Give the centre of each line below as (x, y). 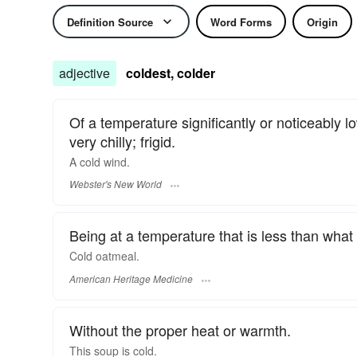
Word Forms (241, 22)
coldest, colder (171, 73)
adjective (84, 73)
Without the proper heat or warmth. (180, 330)
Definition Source (110, 22)
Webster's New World (116, 184)
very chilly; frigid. (122, 141)
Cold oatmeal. (104, 256)
